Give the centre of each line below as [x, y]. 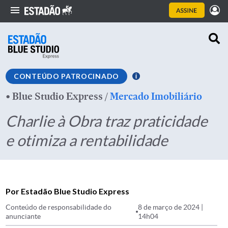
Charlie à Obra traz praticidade [107, 121]
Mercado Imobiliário [156, 96]
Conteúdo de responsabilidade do [59, 207]
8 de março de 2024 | [170, 207]
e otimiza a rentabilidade [87, 140]
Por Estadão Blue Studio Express [67, 191]
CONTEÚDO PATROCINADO [66, 76]
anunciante [23, 216]
